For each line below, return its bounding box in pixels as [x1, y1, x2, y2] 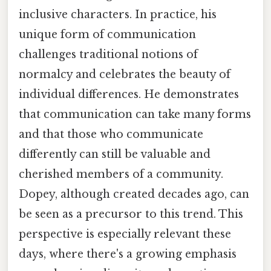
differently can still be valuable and [19, 148, 211, 162]
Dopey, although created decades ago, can [19, 188, 249, 201]
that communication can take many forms [19, 108, 251, 122]
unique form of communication [19, 28, 196, 42]
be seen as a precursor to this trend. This [19, 207, 243, 221]
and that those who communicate [19, 128, 203, 142]
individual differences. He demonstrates [19, 88, 239, 102]
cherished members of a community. [19, 168, 223, 181]
